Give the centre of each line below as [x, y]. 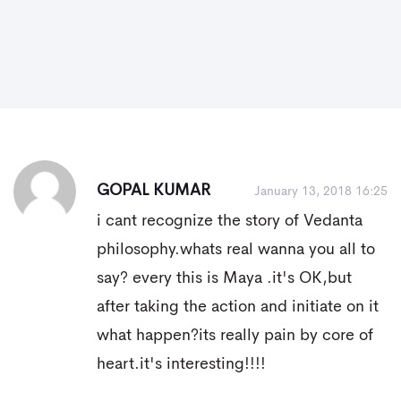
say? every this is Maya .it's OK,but [224, 278]
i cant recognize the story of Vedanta [230, 221]
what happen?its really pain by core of [235, 336]
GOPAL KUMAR [154, 191]
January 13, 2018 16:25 [321, 192]
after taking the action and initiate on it [238, 307]
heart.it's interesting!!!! [181, 364]
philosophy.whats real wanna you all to [236, 250]
